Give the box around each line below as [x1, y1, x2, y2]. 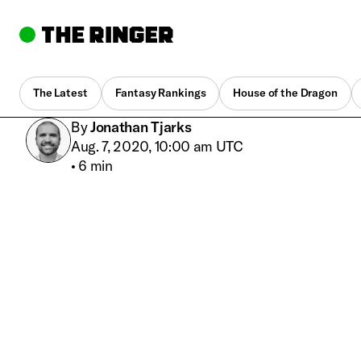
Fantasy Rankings [114, 85, 206, 101]
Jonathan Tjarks [90, 117, 192, 136]
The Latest [33, 85, 88, 101]
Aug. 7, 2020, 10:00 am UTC [71, 136, 243, 156]
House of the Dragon [233, 85, 338, 101]
